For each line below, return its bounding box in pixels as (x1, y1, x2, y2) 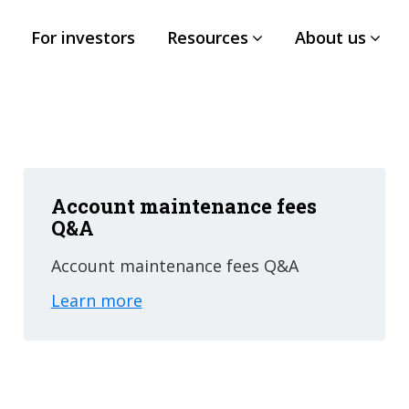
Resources (167, 26, 249, 48)
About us (295, 26, 367, 48)
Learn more (50, 289, 142, 311)
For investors (31, 26, 136, 48)
